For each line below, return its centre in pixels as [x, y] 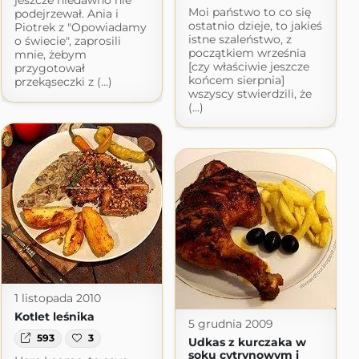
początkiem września [247, 53]
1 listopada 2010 [57, 298]
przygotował [49, 69]
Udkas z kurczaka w [247, 343]
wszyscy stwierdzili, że [250, 94]
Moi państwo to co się [249, 12]
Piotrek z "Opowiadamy [80, 28]
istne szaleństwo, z [240, 40]
